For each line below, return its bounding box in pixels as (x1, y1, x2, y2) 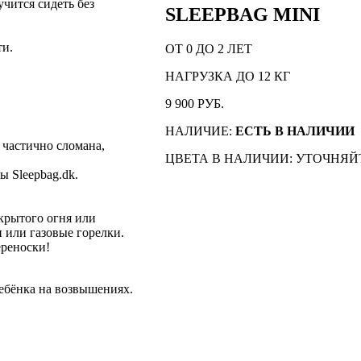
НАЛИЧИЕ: (165, 123, 235, 138)
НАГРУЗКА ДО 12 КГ (165, 68, 290, 83)
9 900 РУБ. (165, 96, 224, 110)
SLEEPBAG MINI (165, 3, 320, 25)
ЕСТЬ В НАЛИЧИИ (235, 123, 355, 138)
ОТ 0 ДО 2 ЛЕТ (165, 41, 252, 56)
